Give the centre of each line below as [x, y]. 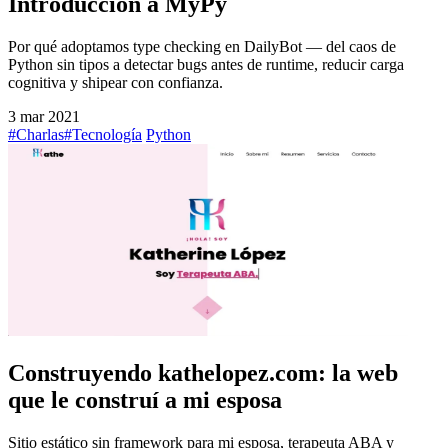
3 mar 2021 [44, 117]
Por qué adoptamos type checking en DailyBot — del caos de [202, 47]
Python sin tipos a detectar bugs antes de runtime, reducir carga [206, 65]
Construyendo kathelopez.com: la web [203, 373]
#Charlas [36, 135]
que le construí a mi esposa [145, 400]
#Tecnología [103, 135]
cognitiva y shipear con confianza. [115, 83]
